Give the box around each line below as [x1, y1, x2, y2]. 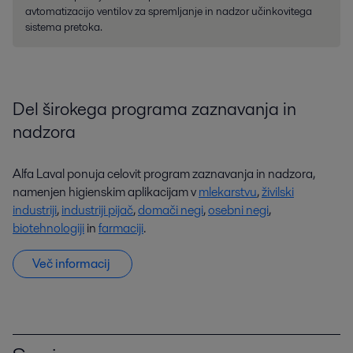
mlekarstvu [199, 182, 257, 201]
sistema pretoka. [25, 18, 102, 35]
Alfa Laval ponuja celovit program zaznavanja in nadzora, [13, 164, 315, 183]
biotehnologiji [13, 218, 84, 237]
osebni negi [208, 200, 269, 219]
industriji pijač [61, 200, 133, 219]
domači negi [138, 200, 203, 219]
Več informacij [32, 254, 113, 273]
